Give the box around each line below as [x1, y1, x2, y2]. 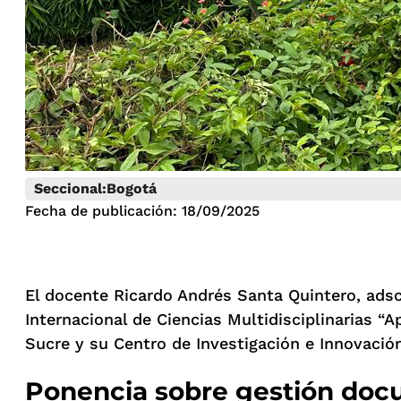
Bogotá [107, 180, 157, 198]
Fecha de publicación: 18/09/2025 [25, 202, 260, 220]
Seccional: [34, 180, 107, 198]
